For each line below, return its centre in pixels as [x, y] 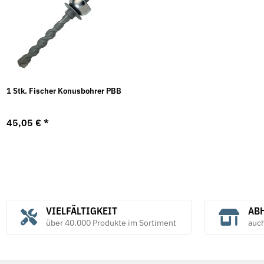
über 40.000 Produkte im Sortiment [111, 222]
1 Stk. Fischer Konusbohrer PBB [64, 91]
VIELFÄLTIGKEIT [81, 211]
